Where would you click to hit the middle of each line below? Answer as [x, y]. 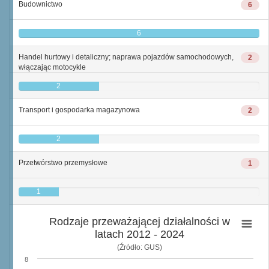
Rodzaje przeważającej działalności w [140, 222]
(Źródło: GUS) [139, 247]
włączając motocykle [52, 67]
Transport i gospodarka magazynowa [79, 110]
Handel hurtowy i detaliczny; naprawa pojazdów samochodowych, [126, 57]
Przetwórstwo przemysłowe [63, 163]
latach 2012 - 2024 [139, 234]
